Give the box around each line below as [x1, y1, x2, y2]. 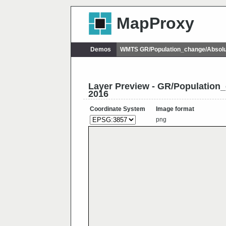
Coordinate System [90, 105, 145, 113]
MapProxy [116, 14, 194, 33]
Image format [156, 105, 194, 113]
